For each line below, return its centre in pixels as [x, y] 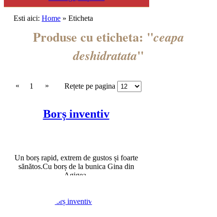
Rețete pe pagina [91, 86]
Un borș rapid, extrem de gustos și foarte [76, 158]
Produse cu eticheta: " [93, 37]
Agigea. [76, 175]
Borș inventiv [76, 114]
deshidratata [105, 55]
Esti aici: [28, 18]
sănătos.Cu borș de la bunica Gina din [76, 167]
